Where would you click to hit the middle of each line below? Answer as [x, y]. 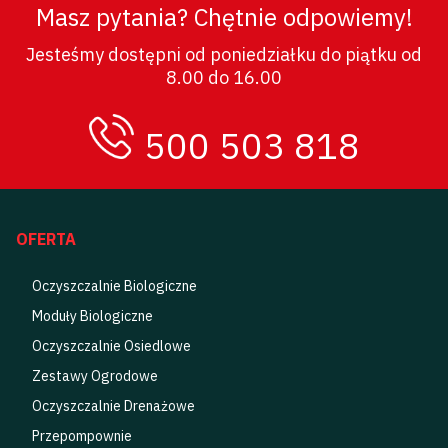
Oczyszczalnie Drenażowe [113, 405]
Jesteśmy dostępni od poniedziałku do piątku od [224, 55]
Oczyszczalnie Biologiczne [114, 285]
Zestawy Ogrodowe [94, 375]
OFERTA [45, 239]
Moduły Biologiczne [92, 315]
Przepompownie [81, 435]
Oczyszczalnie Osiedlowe [111, 345]
